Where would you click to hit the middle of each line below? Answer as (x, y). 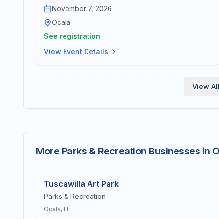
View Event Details (76, 52)
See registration (72, 36)
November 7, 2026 (82, 9)
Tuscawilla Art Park (81, 184)
